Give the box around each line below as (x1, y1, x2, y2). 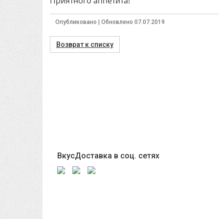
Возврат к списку (56, 41, 113, 48)
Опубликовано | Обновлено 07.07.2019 (55, 19, 165, 25)
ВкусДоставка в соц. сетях (57, 151, 159, 160)
